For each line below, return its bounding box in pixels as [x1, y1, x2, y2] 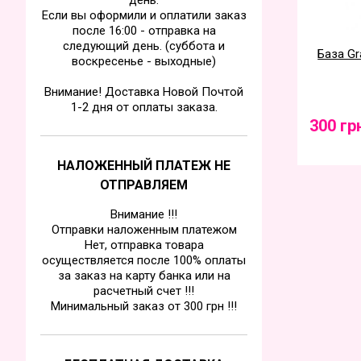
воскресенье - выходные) [72, 54, 216, 68]
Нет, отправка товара [84, 238, 204, 252]
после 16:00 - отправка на [72, 23, 216, 38]
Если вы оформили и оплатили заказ [41, 8, 247, 23]
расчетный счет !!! [93, 284, 194, 298]
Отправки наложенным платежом [51, 222, 237, 237]
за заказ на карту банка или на [57, 268, 230, 283]
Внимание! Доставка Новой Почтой [44, 85, 243, 99]
